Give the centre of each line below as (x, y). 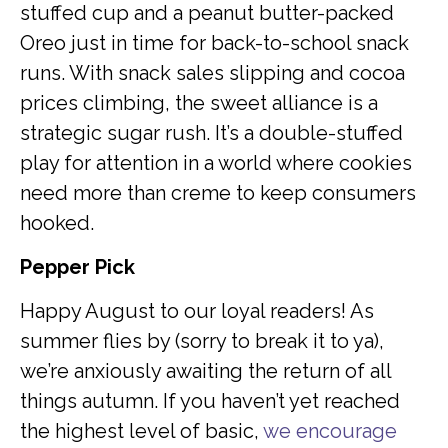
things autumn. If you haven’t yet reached (210, 401)
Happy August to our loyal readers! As (197, 311)
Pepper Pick (77, 267)
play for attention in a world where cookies (216, 162)
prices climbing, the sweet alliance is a (199, 102)
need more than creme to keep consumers (218, 192)
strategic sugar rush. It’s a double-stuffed (211, 132)
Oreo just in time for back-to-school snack (214, 42)
